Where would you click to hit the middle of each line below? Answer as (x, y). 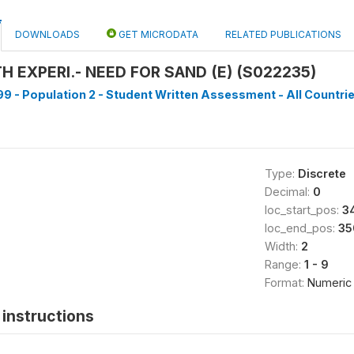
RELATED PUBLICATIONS (283, 34)
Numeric (329, 282)
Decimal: (288, 192)
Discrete (322, 173)
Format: (286, 282)
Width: (282, 246)
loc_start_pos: (303, 210)
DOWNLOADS (47, 34)
